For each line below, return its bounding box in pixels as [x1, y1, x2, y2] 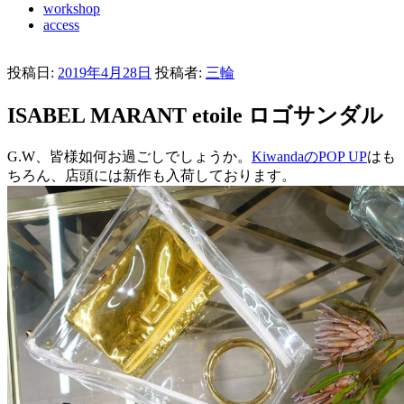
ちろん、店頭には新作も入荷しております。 [7, 167, 296, 183]
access [43, 17, 79, 32]
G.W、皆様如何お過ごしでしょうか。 [7, 148, 252, 164]
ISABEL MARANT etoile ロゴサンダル [7, 103, 383, 127]
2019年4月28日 [58, 65, 151, 80]
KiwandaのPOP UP [252, 148, 367, 164]
